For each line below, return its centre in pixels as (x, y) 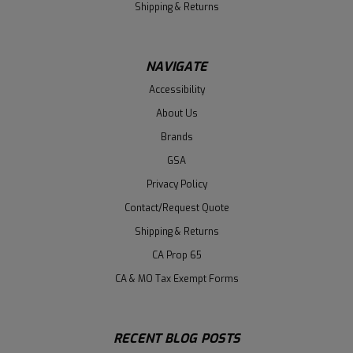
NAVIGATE (176, 67)
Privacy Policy (176, 185)
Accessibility (176, 90)
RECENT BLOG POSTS (176, 339)
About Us (176, 114)
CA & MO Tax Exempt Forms (176, 279)
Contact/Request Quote (176, 208)
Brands (176, 137)
